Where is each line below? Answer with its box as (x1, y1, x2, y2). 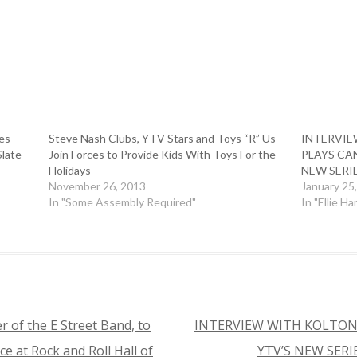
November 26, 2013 (48, 179, 146, 193)
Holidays (48, 163, 91, 177)
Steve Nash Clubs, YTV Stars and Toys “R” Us (48, 131, 276, 145)
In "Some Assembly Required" (48, 195, 196, 209)
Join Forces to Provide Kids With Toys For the (48, 147, 276, 161)
